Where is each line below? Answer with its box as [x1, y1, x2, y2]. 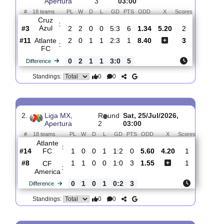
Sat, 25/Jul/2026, [136, 198, 198, 207]
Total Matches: [87, 19, 139, 29]
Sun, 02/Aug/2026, [131, 62, 199, 71]
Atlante [38, 115, 63, 124]
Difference [28, 138, 56, 146]
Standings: [36, 156, 68, 163]
